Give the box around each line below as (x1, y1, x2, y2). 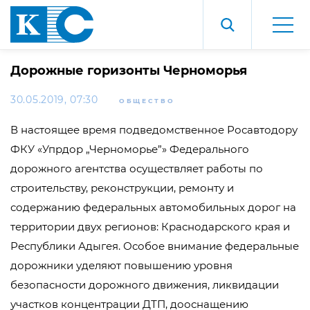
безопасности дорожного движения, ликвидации (10, 278, 279, 291)
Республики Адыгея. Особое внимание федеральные (10, 239, 299, 253)
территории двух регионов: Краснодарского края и (10, 220, 290, 233)
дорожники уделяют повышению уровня (10, 259, 232, 272)
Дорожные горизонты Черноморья (10, 63, 247, 78)
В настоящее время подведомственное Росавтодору (10, 123, 298, 136)
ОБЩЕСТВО (118, 97, 175, 104)
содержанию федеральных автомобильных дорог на (10, 201, 296, 214)
